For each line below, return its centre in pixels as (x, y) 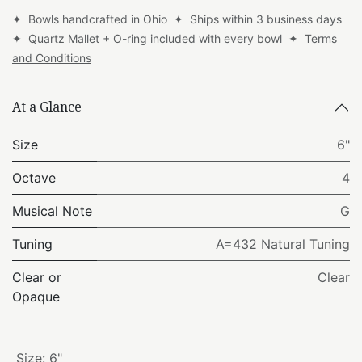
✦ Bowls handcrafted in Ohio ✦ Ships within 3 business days (179, 19)
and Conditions (52, 57)
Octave (34, 177)
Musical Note (52, 210)
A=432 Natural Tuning (283, 244)
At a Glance (47, 107)
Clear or (37, 277)
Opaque (36, 296)
